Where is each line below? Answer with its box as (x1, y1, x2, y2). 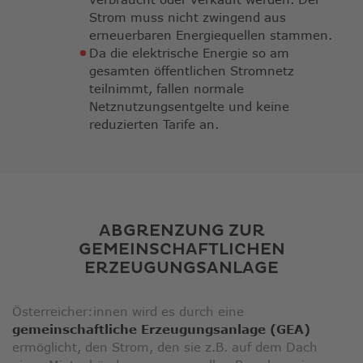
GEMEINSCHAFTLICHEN (78, 240, 285, 260)
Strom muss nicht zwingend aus (89, 10, 286, 25)
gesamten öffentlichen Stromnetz (89, 63, 294, 79)
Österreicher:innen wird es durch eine (12, 304, 244, 319)
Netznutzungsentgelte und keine (89, 99, 289, 114)
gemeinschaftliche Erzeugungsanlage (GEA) (12, 322, 310, 337)
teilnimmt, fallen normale (89, 81, 244, 96)
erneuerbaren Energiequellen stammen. (89, 28, 332, 43)
